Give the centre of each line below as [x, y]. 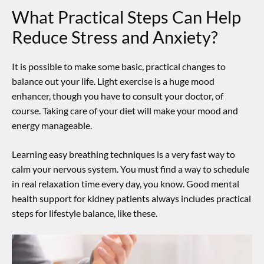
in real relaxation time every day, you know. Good [111, 184]
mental [225, 184]
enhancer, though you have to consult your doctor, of [118, 96]
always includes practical [200, 199]
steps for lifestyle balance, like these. [85, 213]
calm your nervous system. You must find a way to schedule [131, 169]
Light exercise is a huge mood [156, 81]
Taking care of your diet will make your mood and [140, 111]
